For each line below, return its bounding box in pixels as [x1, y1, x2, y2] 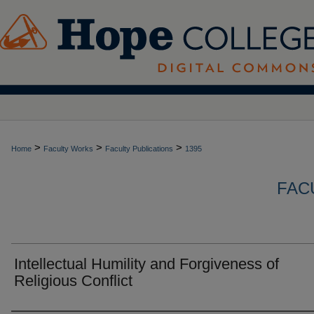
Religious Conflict [14, 272, 132, 289]
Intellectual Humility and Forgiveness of [14, 255, 279, 273]
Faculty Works [43, 144, 93, 153]
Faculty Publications [105, 144, 173, 153]
